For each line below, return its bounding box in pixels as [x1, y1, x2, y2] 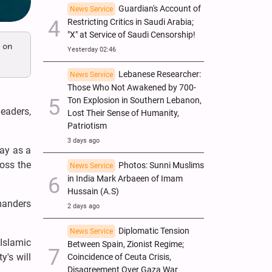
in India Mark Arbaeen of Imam [67, 173, 183, 184]
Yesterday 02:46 [67, 45, 116, 53]
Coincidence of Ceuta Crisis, [67, 251, 171, 262]
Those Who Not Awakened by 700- [67, 82, 196, 93]
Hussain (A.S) [67, 186, 119, 197]
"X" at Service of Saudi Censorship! [67, 29, 195, 40]
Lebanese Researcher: [118, 69, 201, 80]
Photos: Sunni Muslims [118, 160, 204, 171]
